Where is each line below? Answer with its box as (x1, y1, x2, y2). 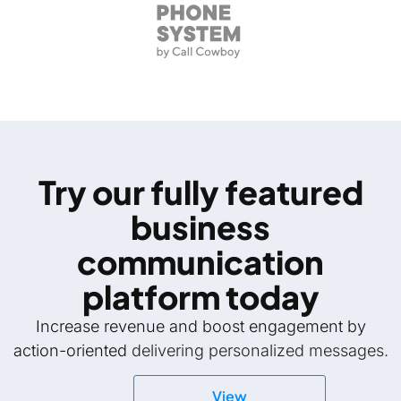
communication (77, 241, 324, 282)
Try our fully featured (38, 171, 363, 212)
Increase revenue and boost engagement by (35, 316, 366, 336)
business (131, 206, 270, 247)
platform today (81, 276, 320, 317)
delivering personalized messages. (131, 340, 388, 360)
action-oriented (13, 340, 132, 360)
